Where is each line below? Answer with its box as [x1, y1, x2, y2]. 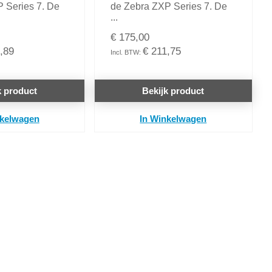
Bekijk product [142, 86, 205, 97]
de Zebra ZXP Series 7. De [110, 1, 227, 12]
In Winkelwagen [140, 114, 207, 124]
